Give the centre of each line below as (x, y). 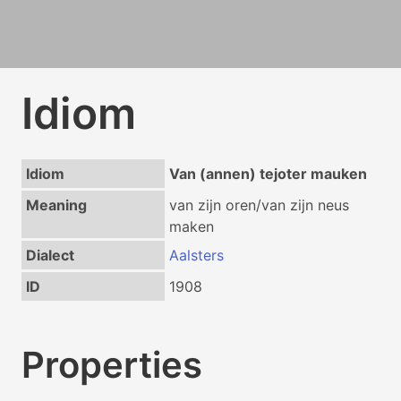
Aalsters (196, 255)
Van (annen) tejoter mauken (268, 174)
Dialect (50, 255)
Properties (112, 364)
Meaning (56, 205)
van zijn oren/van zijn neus (259, 205)
